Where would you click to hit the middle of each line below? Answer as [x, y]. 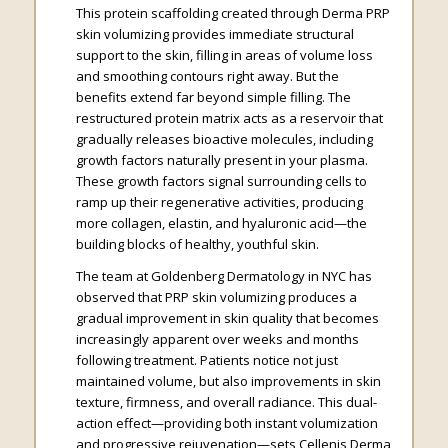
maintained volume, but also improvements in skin [228, 381]
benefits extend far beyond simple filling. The [213, 97]
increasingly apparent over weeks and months [217, 339]
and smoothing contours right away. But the [207, 76]
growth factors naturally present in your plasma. [221, 160]
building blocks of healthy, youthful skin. [197, 244]
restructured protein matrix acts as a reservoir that [229, 118]
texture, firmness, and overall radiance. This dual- [226, 402]
